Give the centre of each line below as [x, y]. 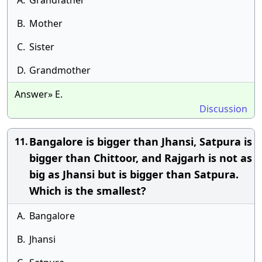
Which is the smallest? [88, 191]
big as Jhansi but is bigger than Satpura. [134, 174]
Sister [42, 47]
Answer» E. [39, 94]
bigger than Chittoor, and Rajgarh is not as [141, 158]
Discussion [223, 109]
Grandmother [60, 70]
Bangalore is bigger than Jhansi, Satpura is [141, 142]
